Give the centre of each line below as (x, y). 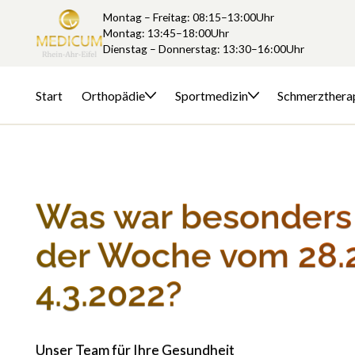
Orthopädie (113, 95)
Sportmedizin (211, 95)
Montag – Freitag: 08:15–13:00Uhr (191, 17)
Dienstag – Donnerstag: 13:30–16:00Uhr (203, 49)
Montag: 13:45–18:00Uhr (166, 33)
